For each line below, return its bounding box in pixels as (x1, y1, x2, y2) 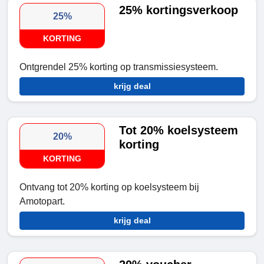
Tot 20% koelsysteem (119, 124, 239, 137)
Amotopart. (19, 196, 65, 207)
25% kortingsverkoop (119, 4, 239, 17)
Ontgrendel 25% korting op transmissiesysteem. (19, 62, 218, 72)
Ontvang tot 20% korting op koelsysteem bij (19, 182, 199, 193)
